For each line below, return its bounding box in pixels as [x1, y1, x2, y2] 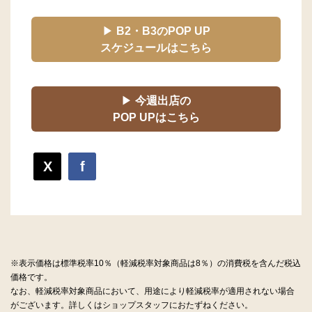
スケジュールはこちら [100, 42, 212, 54]
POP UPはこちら [112, 111, 200, 123]
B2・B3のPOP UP [116, 25, 210, 37]
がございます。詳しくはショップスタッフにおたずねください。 [10, 300, 253, 310]
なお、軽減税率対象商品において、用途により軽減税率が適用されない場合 [10, 286, 295, 296]
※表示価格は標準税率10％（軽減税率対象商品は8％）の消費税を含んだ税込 [10, 258, 301, 268]
